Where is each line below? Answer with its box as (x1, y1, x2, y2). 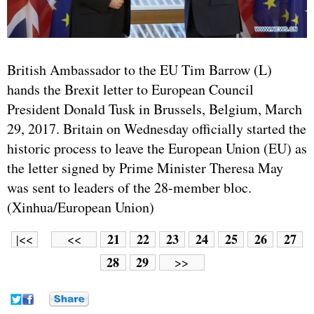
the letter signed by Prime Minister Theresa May (7, 158, 283, 178)
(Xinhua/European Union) (7, 198, 154, 217)
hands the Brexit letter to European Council (7, 80, 254, 100)
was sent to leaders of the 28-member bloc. (7, 178, 252, 198)
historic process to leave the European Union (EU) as (7, 139, 307, 158)
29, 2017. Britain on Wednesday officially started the (7, 119, 306, 139)
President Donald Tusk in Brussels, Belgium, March (7, 100, 302, 119)
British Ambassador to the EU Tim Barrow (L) (7, 60, 272, 80)
